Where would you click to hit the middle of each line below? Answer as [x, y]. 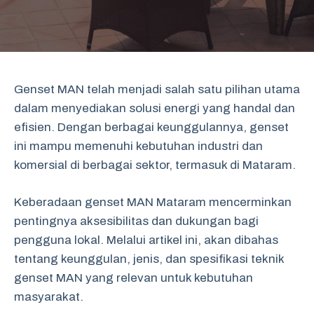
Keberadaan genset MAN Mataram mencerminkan [153, 202]
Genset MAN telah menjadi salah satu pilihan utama [157, 89]
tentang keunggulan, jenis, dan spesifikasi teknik [149, 259]
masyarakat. [49, 296]
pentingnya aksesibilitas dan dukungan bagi [136, 221]
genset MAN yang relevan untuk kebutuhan [134, 278]
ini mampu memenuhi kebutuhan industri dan [138, 146]
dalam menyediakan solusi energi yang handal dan [155, 108]
